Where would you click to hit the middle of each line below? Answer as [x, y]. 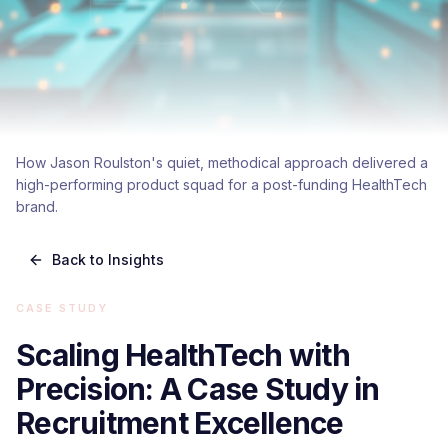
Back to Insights [108, 259]
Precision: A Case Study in [198, 389]
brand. [37, 206]
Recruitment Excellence [180, 423]
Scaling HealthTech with [183, 355]
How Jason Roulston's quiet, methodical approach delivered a [222, 162]
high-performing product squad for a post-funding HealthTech [221, 184]
